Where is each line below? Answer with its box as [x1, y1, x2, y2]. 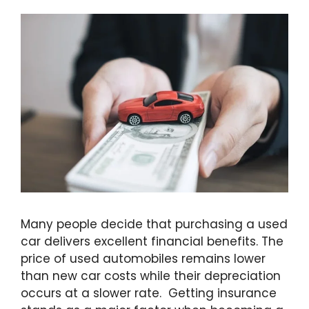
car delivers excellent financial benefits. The [21, 232, 283, 250]
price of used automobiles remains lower [21, 250, 266, 267]
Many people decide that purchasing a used [21, 215, 288, 232]
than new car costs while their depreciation [21, 267, 281, 284]
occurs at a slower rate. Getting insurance [21, 284, 277, 301]
